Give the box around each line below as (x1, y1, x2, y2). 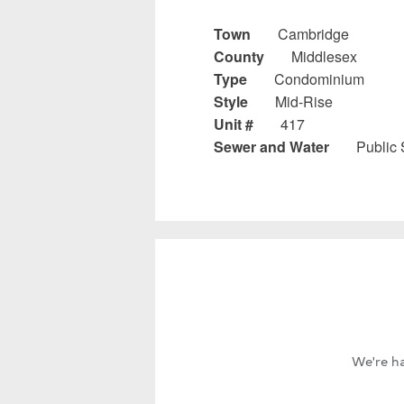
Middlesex (291, 45, 357, 67)
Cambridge (278, 23, 349, 44)
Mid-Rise (275, 90, 333, 112)
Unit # (214, 113, 253, 134)
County (214, 45, 264, 67)
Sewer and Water (214, 135, 329, 157)
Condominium (274, 68, 364, 89)
